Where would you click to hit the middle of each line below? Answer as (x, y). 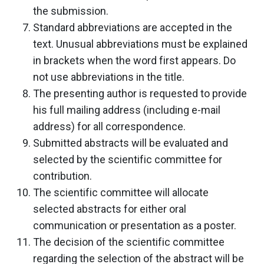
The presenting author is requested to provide (140, 93)
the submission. (71, 11)
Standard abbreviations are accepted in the (133, 27)
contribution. (62, 176)
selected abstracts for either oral (110, 209)
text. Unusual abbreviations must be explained (140, 44)
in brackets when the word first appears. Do (134, 60)
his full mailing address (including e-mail (127, 110)
